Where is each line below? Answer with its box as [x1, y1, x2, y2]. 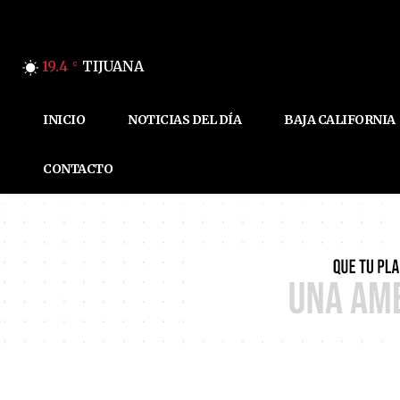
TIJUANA [82, 56, 144, 75]
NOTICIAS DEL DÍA [128, 112, 241, 129]
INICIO [43, 112, 85, 129]
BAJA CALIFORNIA [284, 112, 396, 129]
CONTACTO [43, 161, 112, 178]
